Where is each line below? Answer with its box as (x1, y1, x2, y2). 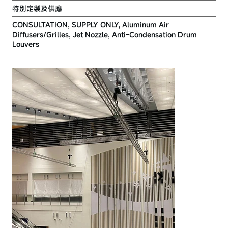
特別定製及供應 (12, 3, 62, 13)
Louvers (12, 39, 39, 49)
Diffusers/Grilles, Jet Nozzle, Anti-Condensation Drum (12, 29, 197, 39)
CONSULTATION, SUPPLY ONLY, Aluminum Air (12, 19, 169, 30)
